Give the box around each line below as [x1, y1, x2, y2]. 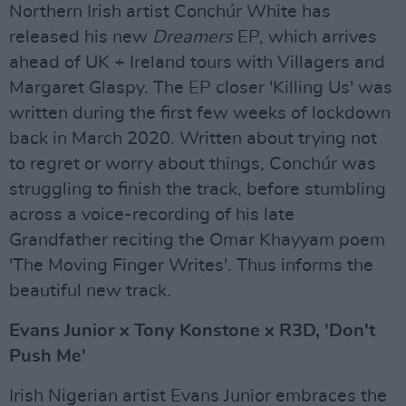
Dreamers [152, 28, 233, 47]
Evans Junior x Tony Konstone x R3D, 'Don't [9, 322, 375, 341]
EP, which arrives [233, 28, 377, 47]
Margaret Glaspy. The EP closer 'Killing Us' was [9, 79, 392, 98]
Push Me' [9, 347, 86, 366]
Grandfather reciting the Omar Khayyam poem [9, 231, 385, 250]
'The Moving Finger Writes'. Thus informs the [9, 256, 373, 275]
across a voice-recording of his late [9, 206, 295, 225]
